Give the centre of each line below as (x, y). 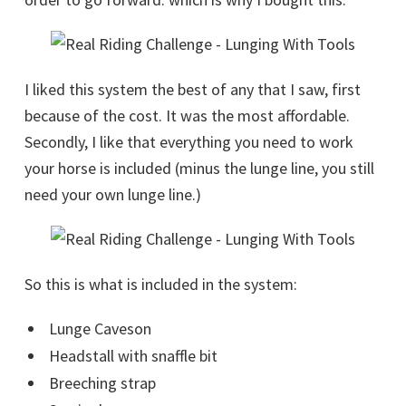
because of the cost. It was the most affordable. (187, 116)
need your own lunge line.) (113, 194)
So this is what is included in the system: (161, 284)
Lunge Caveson (100, 329)
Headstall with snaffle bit (133, 356)
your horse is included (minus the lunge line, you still (199, 168)
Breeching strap (102, 383)
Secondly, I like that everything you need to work (189, 142)
